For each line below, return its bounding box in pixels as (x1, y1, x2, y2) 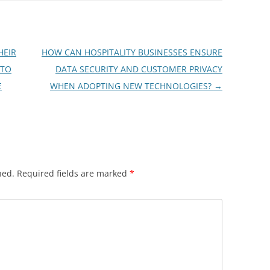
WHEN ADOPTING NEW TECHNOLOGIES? (49, 80, 214, 92)
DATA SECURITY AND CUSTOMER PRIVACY (55, 63, 222, 75)
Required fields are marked (17, 168, 130, 179)
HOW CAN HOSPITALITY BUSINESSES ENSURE (41, 46, 222, 58)
